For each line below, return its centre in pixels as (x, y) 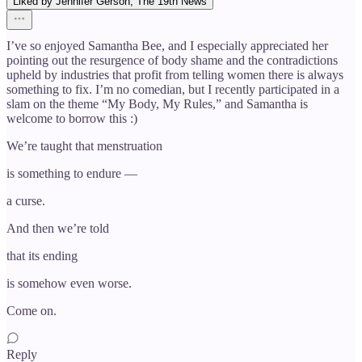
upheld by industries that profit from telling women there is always (175, 74)
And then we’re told (58, 228)
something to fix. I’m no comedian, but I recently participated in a (173, 89)
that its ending (42, 255)
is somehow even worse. (69, 283)
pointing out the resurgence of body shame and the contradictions (172, 60)
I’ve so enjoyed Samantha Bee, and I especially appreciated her (167, 45)
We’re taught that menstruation (84, 145)
